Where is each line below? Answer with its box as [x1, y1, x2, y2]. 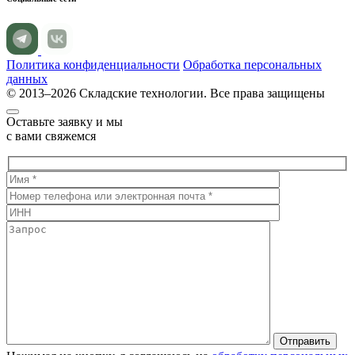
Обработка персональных [183, 57, 322, 71]
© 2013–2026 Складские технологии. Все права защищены [6, 86, 325, 100]
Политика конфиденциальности [6, 57, 180, 71]
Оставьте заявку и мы [6, 114, 123, 128]
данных [6, 71, 48, 86]
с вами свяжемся [6, 128, 96, 143]
